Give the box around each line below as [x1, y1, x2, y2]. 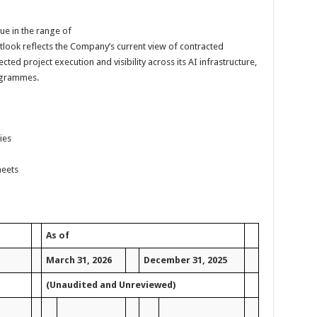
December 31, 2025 [143, 255, 227, 265]
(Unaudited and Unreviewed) [45, 279, 175, 290]
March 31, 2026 [45, 255, 112, 265]
